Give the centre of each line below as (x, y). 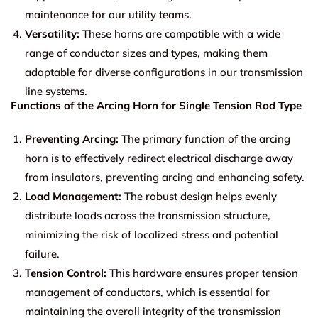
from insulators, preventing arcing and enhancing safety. (165, 177)
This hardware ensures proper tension (202, 273)
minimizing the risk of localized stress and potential (152, 234)
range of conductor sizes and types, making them (146, 53)
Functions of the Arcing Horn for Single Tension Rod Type (156, 105)
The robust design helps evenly (199, 196)
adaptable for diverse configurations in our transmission (164, 72)
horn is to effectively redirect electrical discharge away (159, 158)
